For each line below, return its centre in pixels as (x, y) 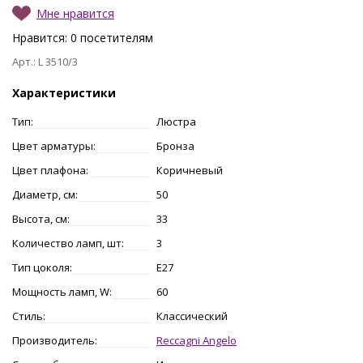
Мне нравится (75, 13)
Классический (192, 316)
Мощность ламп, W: (62, 291)
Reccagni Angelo (196, 340)
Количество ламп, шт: (68, 243)
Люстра (176, 121)
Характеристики (64, 92)
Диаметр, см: (45, 194)
